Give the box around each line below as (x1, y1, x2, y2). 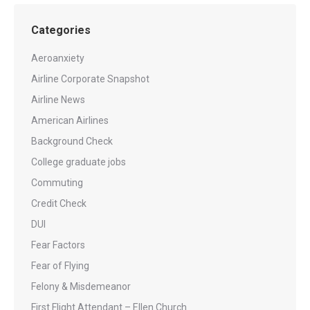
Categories (31, 24, 91, 37)
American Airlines (31, 115, 109, 126)
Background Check (31, 136, 113, 147)
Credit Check (31, 198, 86, 209)
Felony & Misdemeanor (31, 281, 131, 292)
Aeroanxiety (31, 53, 84, 64)
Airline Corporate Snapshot (31, 73, 149, 84)
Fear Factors (31, 239, 85, 250)
